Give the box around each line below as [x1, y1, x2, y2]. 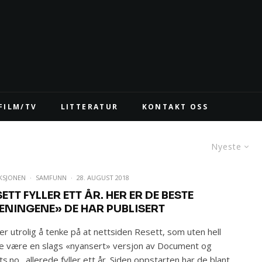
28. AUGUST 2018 [77, 173, 130, 182]
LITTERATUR [60, 102, 119, 112]
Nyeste [211, 141, 242, 152]
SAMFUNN [36, 173, 67, 182]
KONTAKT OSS [142, 102, 209, 112]
